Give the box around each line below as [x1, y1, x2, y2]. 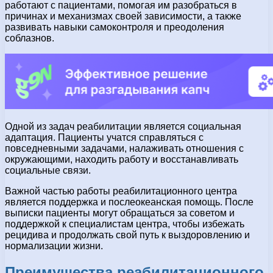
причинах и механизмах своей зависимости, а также [5, 10, 241, 21]
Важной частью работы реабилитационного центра [5, 185, 237, 196]
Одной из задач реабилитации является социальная [5, 121, 241, 132]
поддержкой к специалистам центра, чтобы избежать [5, 218, 244, 229]
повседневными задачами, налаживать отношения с [5, 143, 244, 154]
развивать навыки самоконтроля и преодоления [5, 21, 224, 32]
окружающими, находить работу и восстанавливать [5, 154, 238, 165]
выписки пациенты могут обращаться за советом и [5, 207, 235, 218]
